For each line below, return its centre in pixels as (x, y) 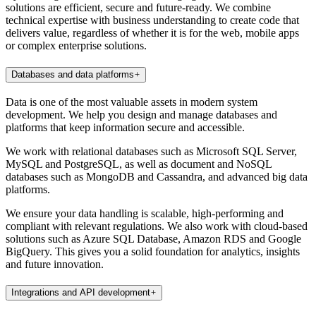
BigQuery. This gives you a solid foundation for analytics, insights (153, 251)
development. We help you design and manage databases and (141, 114)
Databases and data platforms (73, 74)
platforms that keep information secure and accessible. (125, 127)
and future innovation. (55, 264)
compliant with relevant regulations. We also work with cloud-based (157, 226)
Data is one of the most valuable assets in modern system (132, 102)
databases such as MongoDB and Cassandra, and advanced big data (157, 176)
